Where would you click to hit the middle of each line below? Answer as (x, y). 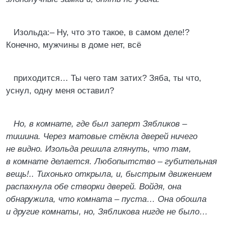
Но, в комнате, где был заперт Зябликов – (100, 124)
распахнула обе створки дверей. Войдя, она (94, 187)
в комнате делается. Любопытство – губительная (111, 161)
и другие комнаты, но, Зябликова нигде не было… (107, 212)
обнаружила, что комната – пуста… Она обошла (106, 199)
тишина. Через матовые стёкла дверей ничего (102, 136)
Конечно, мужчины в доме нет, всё (74, 45)
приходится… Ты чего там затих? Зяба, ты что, (107, 78)
